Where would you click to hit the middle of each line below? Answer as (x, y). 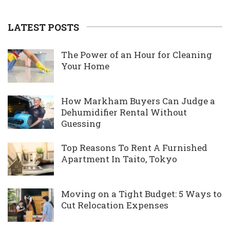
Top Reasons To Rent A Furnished (134, 147)
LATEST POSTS (43, 27)
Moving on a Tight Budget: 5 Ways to (141, 194)
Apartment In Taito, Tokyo (119, 159)
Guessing (81, 123)
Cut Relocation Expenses (115, 205)
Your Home (85, 66)
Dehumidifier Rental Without (124, 112)
